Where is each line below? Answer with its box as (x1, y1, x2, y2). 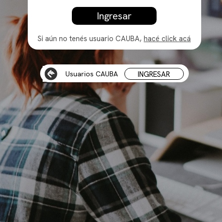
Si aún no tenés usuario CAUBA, (38, 33, 144, 44)
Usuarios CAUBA (65, 69, 118, 78)
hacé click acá (144, 33, 191, 44)
